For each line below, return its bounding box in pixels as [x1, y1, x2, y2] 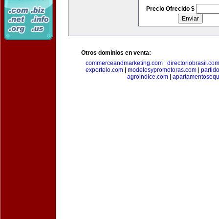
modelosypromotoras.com [128, 66, 197, 73]
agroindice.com [127, 73, 168, 80]
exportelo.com [86, 66, 123, 73]
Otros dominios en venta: [81, 49, 151, 56]
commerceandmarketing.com [85, 60, 163, 66]
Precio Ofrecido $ [146, 5, 196, 12]
